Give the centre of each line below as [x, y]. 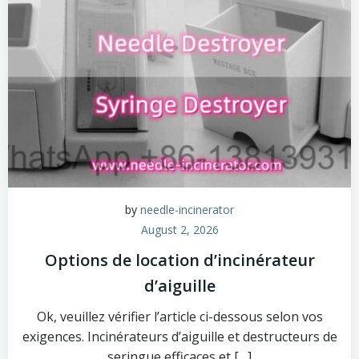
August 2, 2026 [179, 230]
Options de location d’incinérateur [179, 260]
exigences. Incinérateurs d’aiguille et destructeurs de [179, 337]
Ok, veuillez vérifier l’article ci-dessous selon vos [179, 317]
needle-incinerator [187, 210]
